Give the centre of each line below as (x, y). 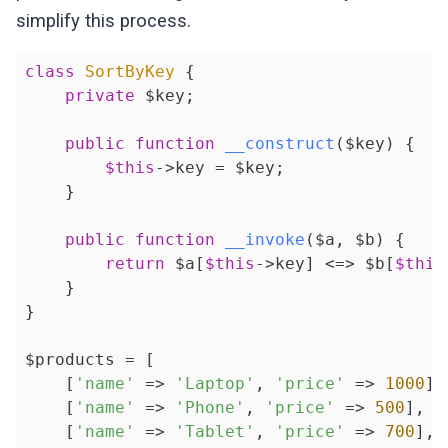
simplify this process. (104, 20)
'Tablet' (214, 432)
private (99, 96)
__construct (279, 144)
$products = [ (89, 360)
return (134, 264)
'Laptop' (214, 384)
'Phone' (209, 408)
